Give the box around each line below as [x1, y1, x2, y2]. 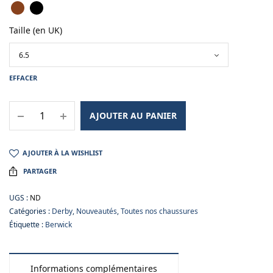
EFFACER [9, 73, 37, 83]
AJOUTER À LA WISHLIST [23, 148, 102, 158]
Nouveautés [76, 206, 117, 217]
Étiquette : [9, 219, 45, 230]
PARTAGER [23, 166, 57, 176]
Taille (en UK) [9, 24, 62, 37]
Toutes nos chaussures [121, 206, 198, 217]
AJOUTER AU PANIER [90, 110, 177, 122]
